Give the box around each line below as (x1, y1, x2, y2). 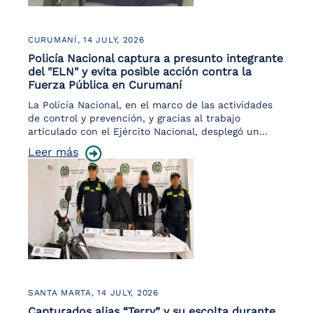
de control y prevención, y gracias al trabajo (28, 112, 240, 124)
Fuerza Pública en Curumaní (28, 78, 182, 92)
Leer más (28, 145, 78, 159)
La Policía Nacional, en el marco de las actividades (28, 99, 272, 110)
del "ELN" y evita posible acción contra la (28, 65, 252, 78)
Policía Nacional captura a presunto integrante (28, 52, 283, 65)
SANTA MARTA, (28, 288, 98, 298)
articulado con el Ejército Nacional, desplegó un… (28, 126, 268, 137)
